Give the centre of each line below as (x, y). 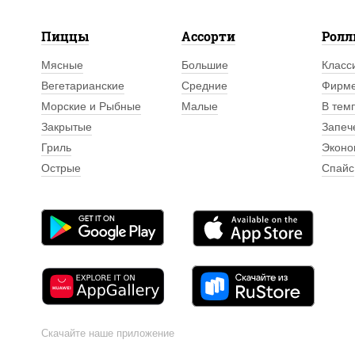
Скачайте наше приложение (108, 334)
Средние (205, 86)
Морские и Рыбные (91, 106)
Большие (205, 65)
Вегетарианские (83, 86)
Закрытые (67, 127)
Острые (61, 168)
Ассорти (209, 36)
